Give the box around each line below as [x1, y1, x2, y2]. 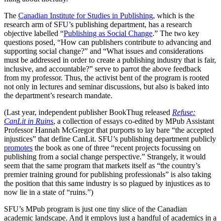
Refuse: [172, 108, 195, 117]
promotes [4, 144, 33, 152]
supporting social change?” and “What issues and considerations [4, 47, 203, 56]
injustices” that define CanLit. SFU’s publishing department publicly [4, 135, 216, 144]
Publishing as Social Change [64, 29, 152, 38]
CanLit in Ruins [4, 117, 53, 126]
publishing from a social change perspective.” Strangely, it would [4, 152, 206, 161]
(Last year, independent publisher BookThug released [4, 108, 172, 117]
